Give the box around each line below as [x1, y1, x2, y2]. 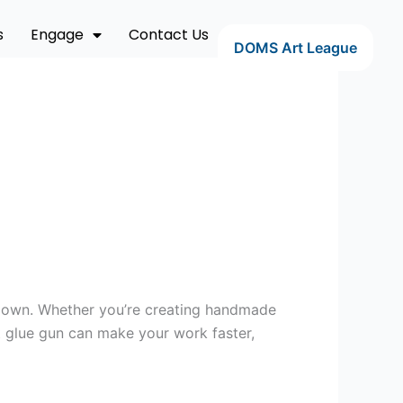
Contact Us [128, 24, 209, 45]
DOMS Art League [233, 39, 357, 58]
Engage [30, 24, 84, 45]
